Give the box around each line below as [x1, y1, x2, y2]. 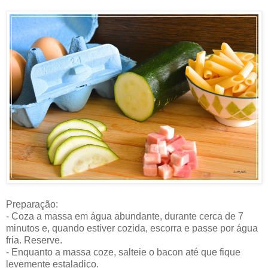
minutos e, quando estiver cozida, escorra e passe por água [6, 223, 258, 234]
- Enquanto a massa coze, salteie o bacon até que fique [6, 247, 240, 258]
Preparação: [6, 199, 58, 210]
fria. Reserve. [6, 235, 62, 246]
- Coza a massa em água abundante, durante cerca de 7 [6, 211, 243, 222]
